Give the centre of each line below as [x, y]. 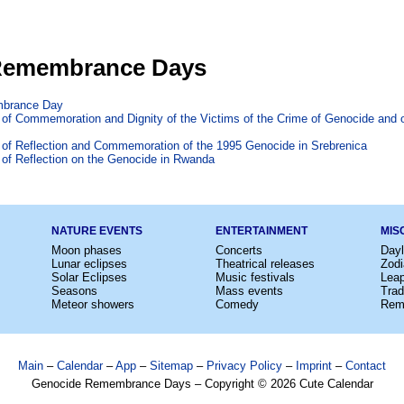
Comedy [237, 304]
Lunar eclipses [89, 263]
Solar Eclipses [89, 277]
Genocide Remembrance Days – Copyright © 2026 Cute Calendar [202, 383]
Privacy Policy [244, 365]
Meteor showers [92, 304]
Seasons [74, 290]
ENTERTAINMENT [262, 230]
